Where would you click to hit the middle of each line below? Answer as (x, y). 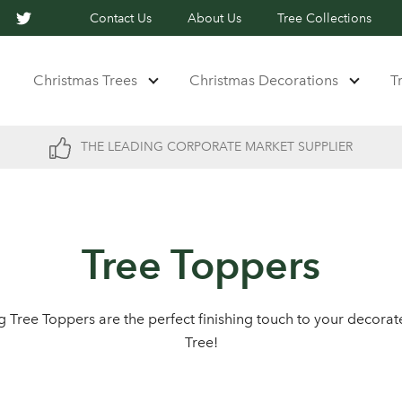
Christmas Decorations (264, 80)
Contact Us (121, 18)
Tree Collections (325, 18)
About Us (215, 18)
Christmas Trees (86, 80)
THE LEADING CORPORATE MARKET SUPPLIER (215, 147)
